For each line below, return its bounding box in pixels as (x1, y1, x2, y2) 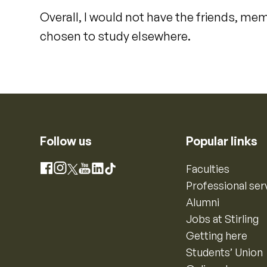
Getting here (186, 229, 248, 242)
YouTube (78, 162, 128, 178)
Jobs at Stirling (186, 212, 259, 225)
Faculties (186, 162, 230, 175)
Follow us (40, 133, 92, 148)
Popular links (186, 133, 258, 148)
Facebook (40, 162, 94, 178)
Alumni (186, 195, 220, 209)
